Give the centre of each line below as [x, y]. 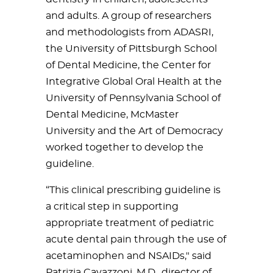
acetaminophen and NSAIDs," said [129, 256]
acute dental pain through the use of [136, 239]
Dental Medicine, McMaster [112, 115]
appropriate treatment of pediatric [130, 223]
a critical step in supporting [112, 207]
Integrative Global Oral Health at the [134, 82]
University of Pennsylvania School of [133, 98]
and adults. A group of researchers [129, 16]
